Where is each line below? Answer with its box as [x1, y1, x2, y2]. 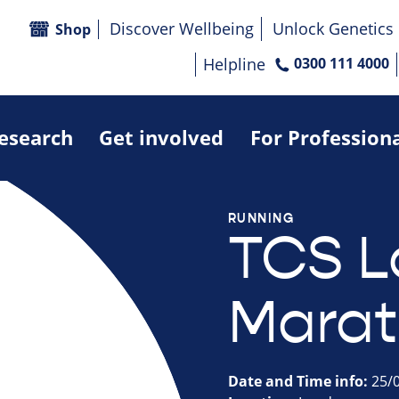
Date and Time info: [228, 371, 371, 392]
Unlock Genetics [273, 18, 394, 40]
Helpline [203, 53, 265, 76]
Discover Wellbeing [110, 18, 254, 40]
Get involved [99, 123, 224, 151]
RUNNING [228, 210, 295, 227]
